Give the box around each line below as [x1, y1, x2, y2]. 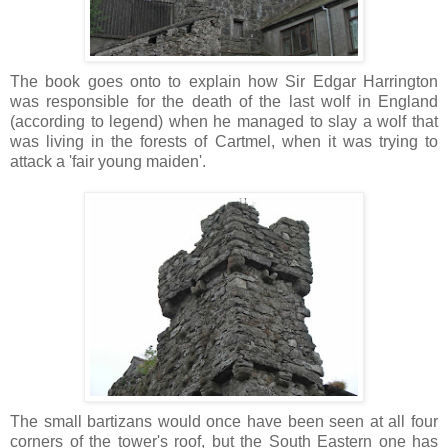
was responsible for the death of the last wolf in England [10, 92, 438, 110]
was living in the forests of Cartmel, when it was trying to [10, 132, 438, 150]
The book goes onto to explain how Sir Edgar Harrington [10, 72, 438, 90]
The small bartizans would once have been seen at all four [10, 412, 438, 430]
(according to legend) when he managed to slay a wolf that [10, 112, 438, 130]
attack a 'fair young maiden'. [10, 152, 206, 170]
